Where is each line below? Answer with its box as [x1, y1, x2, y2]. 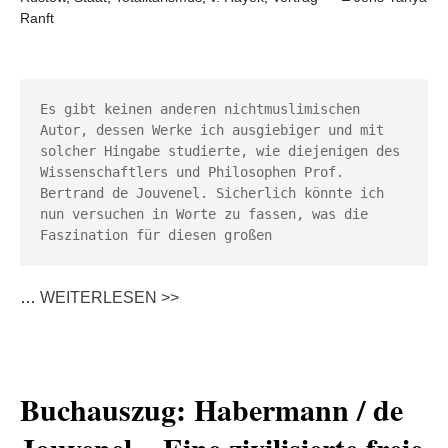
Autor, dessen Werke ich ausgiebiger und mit [40, 122, 384, 138]
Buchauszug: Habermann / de [20, 387, 403, 431]
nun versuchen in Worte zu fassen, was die [40, 206, 368, 222]
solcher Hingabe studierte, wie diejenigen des [40, 143, 400, 159]
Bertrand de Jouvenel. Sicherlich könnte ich [40, 185, 384, 201]
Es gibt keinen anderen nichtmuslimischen [40, 101, 360, 117]
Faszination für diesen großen [40, 227, 280, 243]
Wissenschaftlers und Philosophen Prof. [40, 164, 344, 180]
